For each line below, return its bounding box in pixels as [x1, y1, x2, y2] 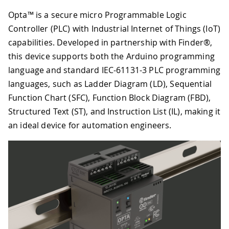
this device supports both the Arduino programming [8, 50, 215, 62]
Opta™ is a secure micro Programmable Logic [8, 9, 187, 20]
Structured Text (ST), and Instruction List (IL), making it [8, 105, 221, 117]
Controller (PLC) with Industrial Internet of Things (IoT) [8, 22, 221, 34]
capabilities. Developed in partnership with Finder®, [8, 36, 213, 48]
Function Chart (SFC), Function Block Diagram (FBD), [8, 91, 211, 103]
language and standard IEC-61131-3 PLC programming [8, 64, 220, 76]
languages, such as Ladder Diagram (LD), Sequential [8, 78, 212, 89]
